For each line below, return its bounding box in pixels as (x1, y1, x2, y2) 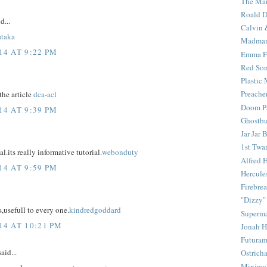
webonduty (102, 147, 138, 158)
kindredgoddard (69, 204, 121, 216)
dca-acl (33, 89, 57, 100)
